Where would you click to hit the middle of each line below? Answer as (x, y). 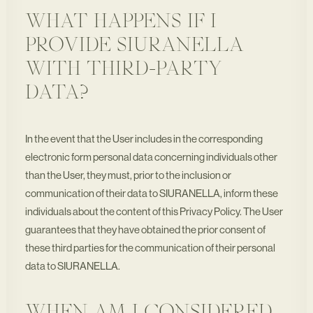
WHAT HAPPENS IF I (121, 22)
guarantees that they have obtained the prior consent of (145, 230)
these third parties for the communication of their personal (150, 248)
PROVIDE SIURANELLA (134, 46)
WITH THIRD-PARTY (123, 70)
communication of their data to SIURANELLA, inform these (152, 194)
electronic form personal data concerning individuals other (151, 158)
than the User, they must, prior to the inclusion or (128, 176)
